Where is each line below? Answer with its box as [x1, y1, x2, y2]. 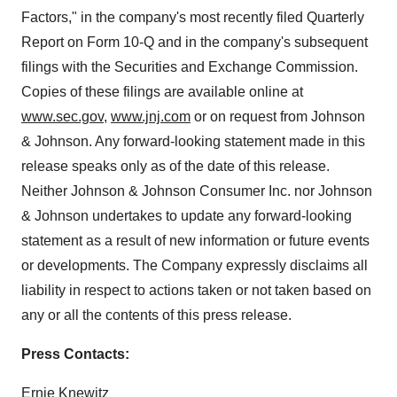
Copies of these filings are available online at [21, 84, 303, 99]
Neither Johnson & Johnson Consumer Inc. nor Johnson [21, 183, 372, 198]
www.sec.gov [21, 109, 104, 124]
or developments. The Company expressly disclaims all [21, 258, 368, 273]
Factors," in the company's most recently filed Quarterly [21, 10, 364, 25]
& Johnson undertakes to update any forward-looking [21, 208, 352, 223]
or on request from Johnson [191, 109, 365, 124]
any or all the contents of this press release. [21, 307, 292, 323]
